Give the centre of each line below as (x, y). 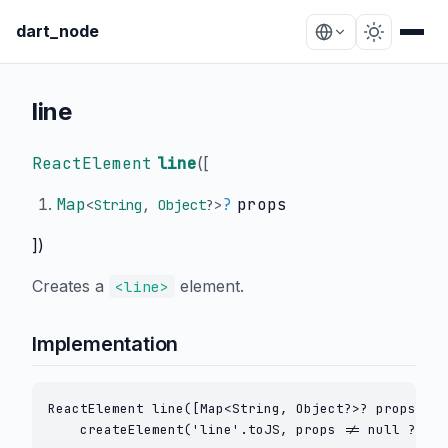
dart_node (57, 31)
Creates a (70, 286)
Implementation (105, 344)
